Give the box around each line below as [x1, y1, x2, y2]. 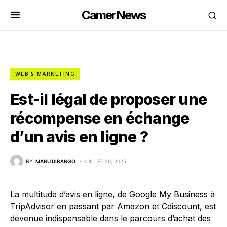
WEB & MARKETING [15, 71, 75, 77]
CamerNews [81, 8, 146, 22]
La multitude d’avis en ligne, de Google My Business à [10, 189, 215, 199]
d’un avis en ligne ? [10, 128, 148, 146]
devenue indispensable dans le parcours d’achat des [10, 213, 211, 223]
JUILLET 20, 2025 [84, 158, 126, 164]
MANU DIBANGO [35, 158, 75, 164]
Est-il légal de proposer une [10, 90, 207, 108]
